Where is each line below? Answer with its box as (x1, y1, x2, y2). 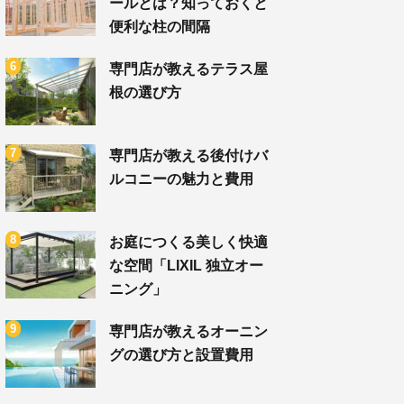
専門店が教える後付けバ (109, 147, 268, 163)
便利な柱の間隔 (109, 18, 210, 34)
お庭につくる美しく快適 (109, 234, 268, 250)
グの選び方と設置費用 (109, 346, 253, 363)
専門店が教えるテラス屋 (109, 60, 268, 77)
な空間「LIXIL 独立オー (109, 257, 263, 273)
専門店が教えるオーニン (109, 323, 268, 339)
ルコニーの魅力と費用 (109, 170, 253, 187)
